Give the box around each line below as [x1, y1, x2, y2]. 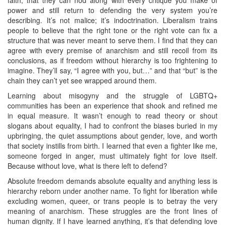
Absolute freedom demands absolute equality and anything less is [8, 175, 217, 186]
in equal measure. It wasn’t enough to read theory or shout [8, 110, 217, 121]
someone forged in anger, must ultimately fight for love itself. [8, 150, 217, 161]
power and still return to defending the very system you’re [8, 5, 217, 15]
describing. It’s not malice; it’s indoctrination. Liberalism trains [8, 15, 217, 25]
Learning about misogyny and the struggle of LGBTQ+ [8, 90, 217, 100]
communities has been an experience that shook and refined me [8, 100, 217, 110]
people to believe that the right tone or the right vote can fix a [8, 25, 217, 35]
